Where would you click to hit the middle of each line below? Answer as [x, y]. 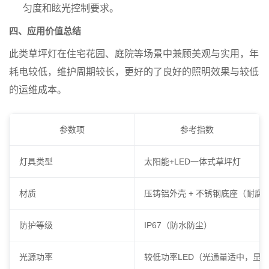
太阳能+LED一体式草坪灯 [192, 162]
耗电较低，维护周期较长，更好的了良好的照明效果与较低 [134, 72]
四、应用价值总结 [45, 31]
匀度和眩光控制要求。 [71, 8]
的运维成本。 [38, 90]
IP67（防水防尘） [178, 225]
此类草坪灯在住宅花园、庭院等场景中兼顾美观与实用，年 [134, 54]
